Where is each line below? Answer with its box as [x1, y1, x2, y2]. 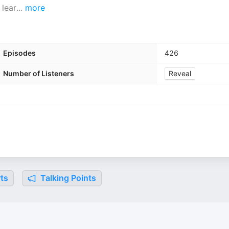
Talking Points [38, 173, 96, 183]
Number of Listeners [3, 69, 74, 78]
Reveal [169, 69, 191, 78]
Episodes [3, 49, 36, 57]
